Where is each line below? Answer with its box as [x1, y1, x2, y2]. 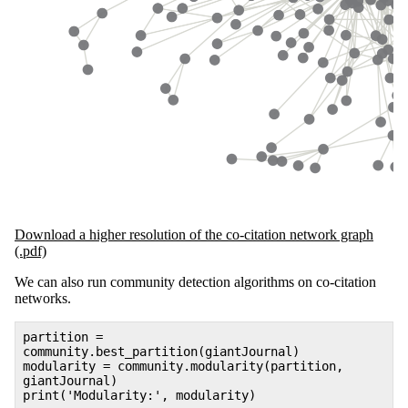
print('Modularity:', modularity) [23, 388, 256, 403]
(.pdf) [15, 243, 46, 260]
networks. [15, 291, 71, 307]
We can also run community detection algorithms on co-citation [15, 274, 376, 291]
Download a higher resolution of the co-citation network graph [15, 227, 373, 243]
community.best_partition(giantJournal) [23, 344, 300, 360]
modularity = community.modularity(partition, [23, 359, 343, 374]
